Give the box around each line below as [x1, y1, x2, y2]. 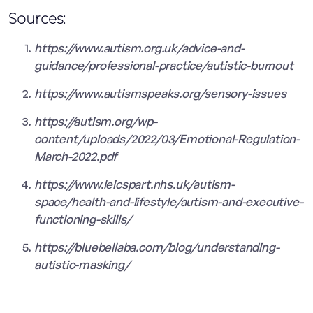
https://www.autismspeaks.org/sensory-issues [34, 85, 286, 101]
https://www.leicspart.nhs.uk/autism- [34, 176, 235, 191]
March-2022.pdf [34, 148, 117, 163]
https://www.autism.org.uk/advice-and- [34, 40, 245, 55]
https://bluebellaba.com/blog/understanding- [34, 239, 279, 254]
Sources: [8, 10, 66, 27]
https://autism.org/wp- [34, 113, 157, 129]
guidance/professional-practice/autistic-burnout [34, 57, 293, 73]
